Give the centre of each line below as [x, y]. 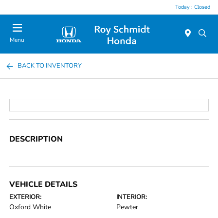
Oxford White [30, 207]
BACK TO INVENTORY [50, 66]
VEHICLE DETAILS [44, 184]
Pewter [127, 207]
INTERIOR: [132, 197]
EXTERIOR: [26, 197]
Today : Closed [193, 7]
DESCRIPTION [36, 139]
